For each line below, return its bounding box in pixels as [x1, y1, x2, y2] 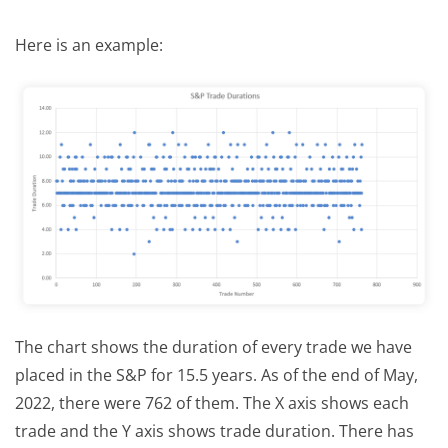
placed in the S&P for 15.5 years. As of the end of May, [15, 364, 418, 387]
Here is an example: [15, 34, 163, 56]
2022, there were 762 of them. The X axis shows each [15, 392, 409, 415]
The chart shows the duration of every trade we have [15, 336, 412, 359]
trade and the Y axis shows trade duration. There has [15, 420, 414, 443]
